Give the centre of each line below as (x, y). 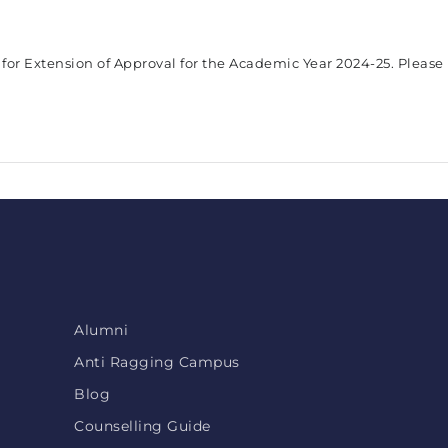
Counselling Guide (142, 426)
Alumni (101, 330)
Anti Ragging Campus (157, 362)
